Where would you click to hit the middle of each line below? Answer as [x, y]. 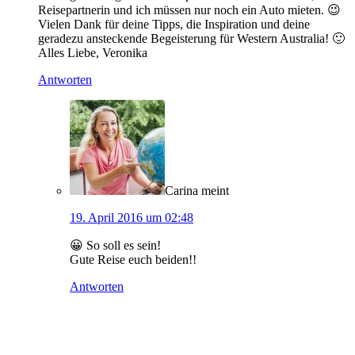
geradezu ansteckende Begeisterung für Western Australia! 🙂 [191, 38]
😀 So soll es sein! [115, 245]
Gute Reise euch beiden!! [133, 259]
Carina [181, 190]
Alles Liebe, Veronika [93, 52]
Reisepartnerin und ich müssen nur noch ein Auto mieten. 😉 [189, 10]
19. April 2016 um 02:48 [132, 217]
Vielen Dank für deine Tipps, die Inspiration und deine [174, 24]
